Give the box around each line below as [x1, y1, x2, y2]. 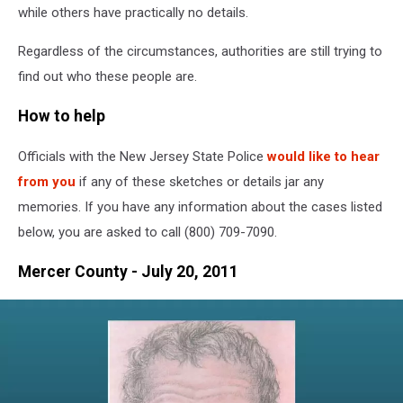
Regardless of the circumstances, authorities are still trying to [18, 42, 382, 59]
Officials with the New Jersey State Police [18, 148, 267, 165]
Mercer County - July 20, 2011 [18, 263, 238, 282]
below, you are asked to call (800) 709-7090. [18, 223, 277, 240]
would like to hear [267, 148, 380, 165]
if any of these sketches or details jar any [76, 173, 324, 190]
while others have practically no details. [18, 4, 248, 21]
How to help [18, 107, 105, 126]
